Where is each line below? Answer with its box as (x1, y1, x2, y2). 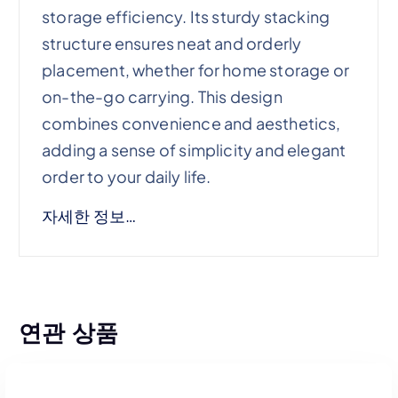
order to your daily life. (42, 165, 211, 187)
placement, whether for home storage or (42, 59, 349, 80)
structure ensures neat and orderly (42, 32, 302, 53)
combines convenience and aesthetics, (42, 112, 341, 133)
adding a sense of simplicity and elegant (42, 139, 346, 160)
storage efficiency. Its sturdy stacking (42, 5, 330, 27)
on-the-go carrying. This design (42, 85, 283, 107)
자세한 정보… (42, 204, 137, 226)
